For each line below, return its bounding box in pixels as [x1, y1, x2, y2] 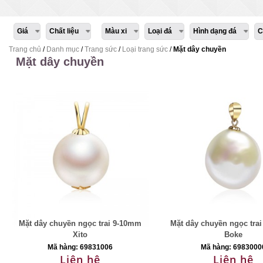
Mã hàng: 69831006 [48, 243, 113, 251]
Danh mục [46, 45, 79, 53]
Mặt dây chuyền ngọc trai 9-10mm [19, 219, 142, 228]
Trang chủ [9, 45, 41, 53]
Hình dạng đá [193, 27, 237, 35]
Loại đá [148, 27, 173, 35]
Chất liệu [49, 27, 79, 35]
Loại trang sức [122, 45, 168, 53]
